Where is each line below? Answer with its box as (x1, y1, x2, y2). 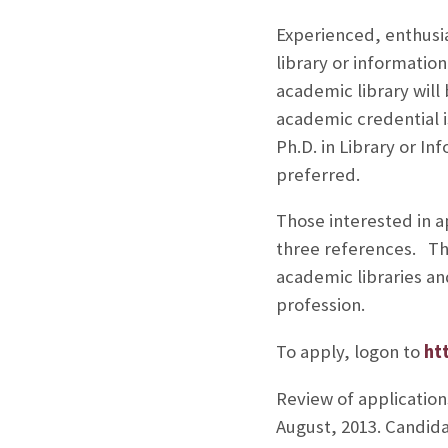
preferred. (275, 162, 360, 186)
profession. (275, 293, 365, 317)
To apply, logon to (275, 340, 424, 364)
